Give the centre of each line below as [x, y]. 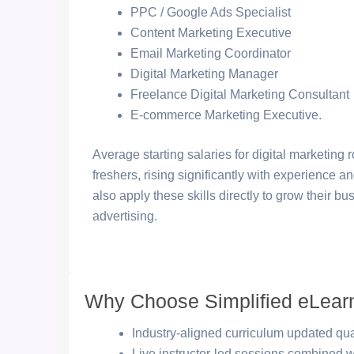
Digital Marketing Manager [204, 74]
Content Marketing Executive [211, 33]
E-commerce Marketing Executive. [226, 115]
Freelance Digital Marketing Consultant [240, 94]
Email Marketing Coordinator [211, 53]
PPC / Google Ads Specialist [211, 12]
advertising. [125, 216]
